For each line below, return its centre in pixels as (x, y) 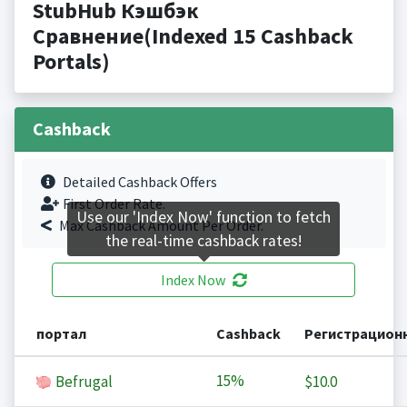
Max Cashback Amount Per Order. (161, 226)
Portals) (71, 62)
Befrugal (82, 382)
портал (61, 334)
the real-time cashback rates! (203, 241)
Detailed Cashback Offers (139, 182)
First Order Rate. (114, 204)
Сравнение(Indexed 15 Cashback (193, 36)
